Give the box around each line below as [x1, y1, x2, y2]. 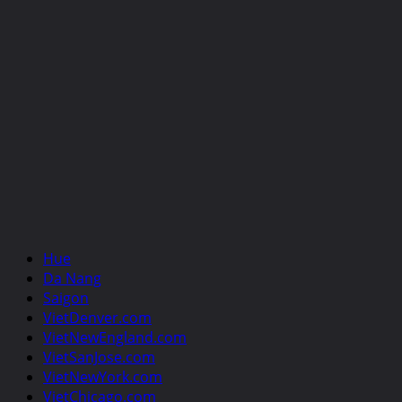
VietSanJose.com [43, 347, 155, 367]
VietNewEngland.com [43, 328, 187, 347]
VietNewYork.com [43, 367, 162, 387]
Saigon [43, 288, 89, 308]
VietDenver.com [43, 308, 152, 328]
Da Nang [43, 268, 101, 288]
